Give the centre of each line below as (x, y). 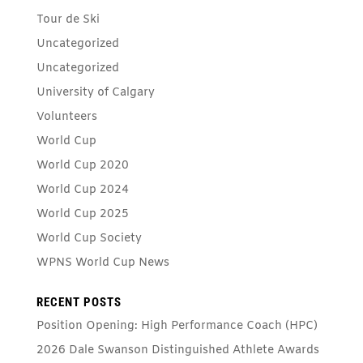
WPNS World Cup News (102, 263)
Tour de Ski (68, 19)
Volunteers (66, 117)
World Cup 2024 (82, 190)
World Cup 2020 (82, 165)
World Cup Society (89, 238)
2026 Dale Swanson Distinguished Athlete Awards (177, 350)
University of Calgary (95, 92)
